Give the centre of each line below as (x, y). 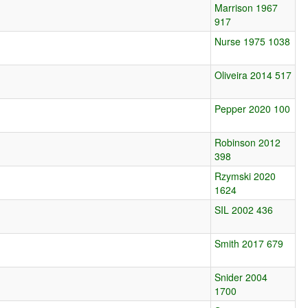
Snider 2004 (241, 277)
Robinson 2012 (248, 142)
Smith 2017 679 (249, 243)
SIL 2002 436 (244, 209)
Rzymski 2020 (245, 176)
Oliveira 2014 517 (253, 75)
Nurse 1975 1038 (253, 41)
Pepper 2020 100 (253, 108)
